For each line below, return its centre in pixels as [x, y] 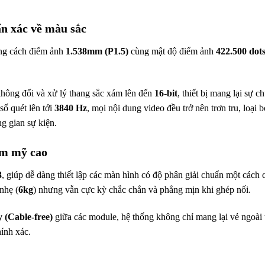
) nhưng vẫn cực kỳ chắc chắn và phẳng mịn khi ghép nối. [142, 190]
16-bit [166, 93]
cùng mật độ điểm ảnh [172, 51]
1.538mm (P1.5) [97, 51]
